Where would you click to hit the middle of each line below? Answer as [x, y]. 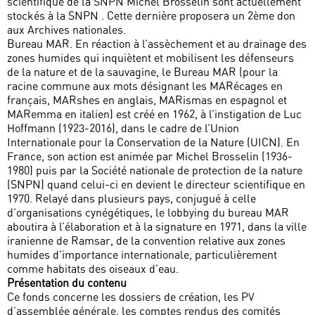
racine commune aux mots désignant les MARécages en [145, 86]
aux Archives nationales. [66, 30]
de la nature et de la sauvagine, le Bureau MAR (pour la [142, 72]
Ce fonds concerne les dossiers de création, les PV [131, 297]
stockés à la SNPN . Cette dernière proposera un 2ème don [151, 16]
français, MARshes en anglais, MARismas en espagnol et [147, 100]
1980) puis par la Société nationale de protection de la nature [155, 171]
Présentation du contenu [67, 283]
